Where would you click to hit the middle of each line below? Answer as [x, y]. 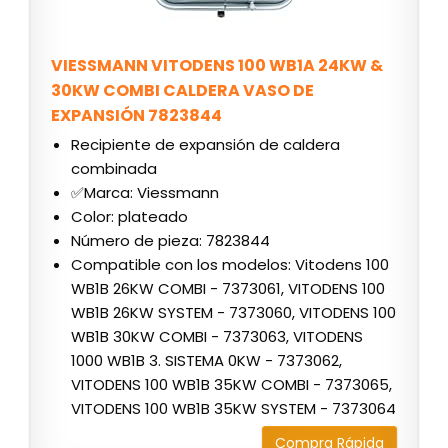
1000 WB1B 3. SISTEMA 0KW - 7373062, [206, 361]
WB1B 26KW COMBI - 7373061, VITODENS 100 [228, 289]
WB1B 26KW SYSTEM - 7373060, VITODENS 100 [233, 313]
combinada [114, 169]
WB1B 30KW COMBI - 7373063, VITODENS [217, 337]
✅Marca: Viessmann [145, 193]
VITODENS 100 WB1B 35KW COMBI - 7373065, [231, 385]
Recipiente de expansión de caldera [205, 145]
